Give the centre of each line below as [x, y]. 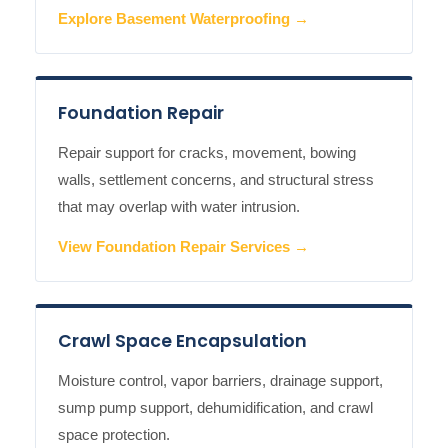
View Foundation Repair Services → [183, 247]
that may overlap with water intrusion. [179, 207]
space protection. [114, 435]
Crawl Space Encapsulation [182, 341]
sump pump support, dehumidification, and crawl [215, 408]
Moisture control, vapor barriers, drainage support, [220, 381]
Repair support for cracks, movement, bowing [207, 153]
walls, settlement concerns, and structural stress [216, 180]
